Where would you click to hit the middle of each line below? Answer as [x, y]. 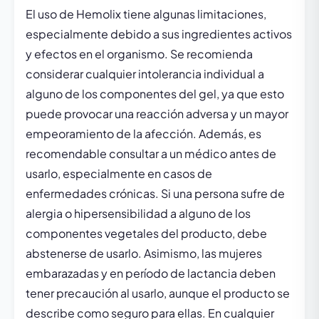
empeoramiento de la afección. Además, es [143, 134]
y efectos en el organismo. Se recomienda [139, 54]
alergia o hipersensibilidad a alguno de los [138, 213]
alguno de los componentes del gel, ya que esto [155, 94]
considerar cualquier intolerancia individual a [145, 74]
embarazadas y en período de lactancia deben [151, 273]
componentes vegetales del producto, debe [146, 233]
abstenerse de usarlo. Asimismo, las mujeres [144, 253]
